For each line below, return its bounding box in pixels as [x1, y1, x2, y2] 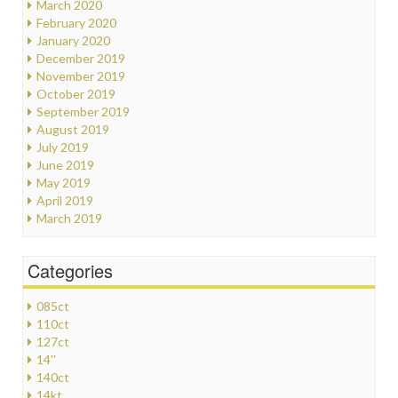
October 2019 [36, 85, 115, 101]
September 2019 [36, 103, 130, 119]
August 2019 [36, 121, 109, 137]
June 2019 [36, 156, 94, 172]
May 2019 [36, 174, 91, 190]
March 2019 [36, 210, 102, 226]
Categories [28, 257, 113, 283]
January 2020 [36, 32, 110, 48]
